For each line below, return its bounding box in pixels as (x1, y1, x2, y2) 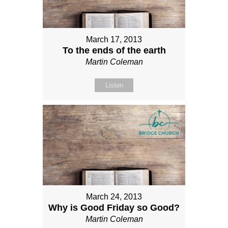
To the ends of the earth (62, 45, 166, 56)
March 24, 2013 (86, 192, 142, 202)
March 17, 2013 (86, 35, 142, 44)
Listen (105, 81, 123, 90)
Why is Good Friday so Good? (48, 203, 180, 213)
